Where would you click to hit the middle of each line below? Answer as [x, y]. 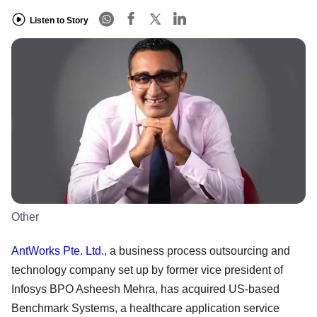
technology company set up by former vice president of [147, 270]
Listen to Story [59, 20]
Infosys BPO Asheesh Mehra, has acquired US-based [145, 289]
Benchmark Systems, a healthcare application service [145, 308]
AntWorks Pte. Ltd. [58, 250]
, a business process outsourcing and [197, 250]
